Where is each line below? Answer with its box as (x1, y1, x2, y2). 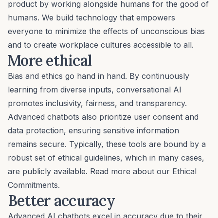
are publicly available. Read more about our (8, 166, 172, 176)
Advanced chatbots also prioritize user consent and (8, 111, 199, 122)
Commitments (8, 180, 58, 190)
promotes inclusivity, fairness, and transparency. (8, 98, 187, 108)
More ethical (8, 51, 91, 70)
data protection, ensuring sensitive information (8, 125, 179, 135)
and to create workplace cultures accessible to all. (8, 39, 194, 50)
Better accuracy (8, 191, 115, 210)
